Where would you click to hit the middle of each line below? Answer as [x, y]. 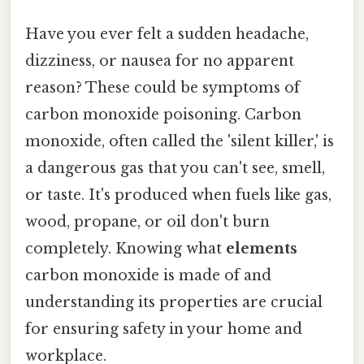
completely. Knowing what [126, 248]
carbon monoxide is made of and [148, 275]
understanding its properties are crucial [174, 302]
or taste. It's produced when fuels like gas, [178, 195]
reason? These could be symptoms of [162, 87]
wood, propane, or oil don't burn [147, 221]
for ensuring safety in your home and [164, 329]
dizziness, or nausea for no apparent [160, 61]
